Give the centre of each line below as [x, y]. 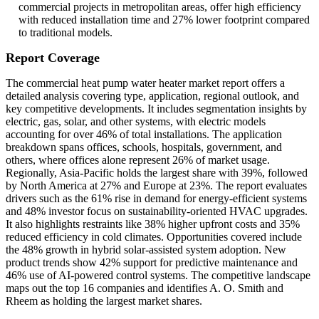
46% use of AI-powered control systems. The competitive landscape [158, 276]
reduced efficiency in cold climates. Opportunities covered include [154, 237]
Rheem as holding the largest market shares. [104, 301]
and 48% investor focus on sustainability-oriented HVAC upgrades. [157, 211]
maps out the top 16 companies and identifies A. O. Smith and [145, 288]
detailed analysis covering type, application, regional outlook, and [152, 96]
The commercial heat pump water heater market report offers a [145, 83]
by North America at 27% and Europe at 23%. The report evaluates [156, 186]
